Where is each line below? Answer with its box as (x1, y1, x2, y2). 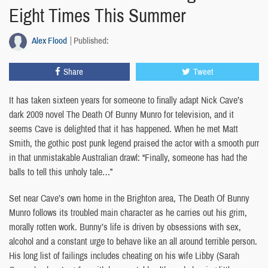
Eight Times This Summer (9, 3, 185, 29)
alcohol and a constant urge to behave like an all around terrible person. (9, 234, 257, 248)
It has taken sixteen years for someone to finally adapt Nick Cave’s (9, 93, 243, 107)
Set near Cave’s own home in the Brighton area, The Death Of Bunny (9, 191, 249, 205)
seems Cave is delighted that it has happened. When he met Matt (9, 122, 238, 136)
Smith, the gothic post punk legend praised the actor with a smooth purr (9, 136, 259, 150)
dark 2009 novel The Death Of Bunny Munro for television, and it (9, 108, 234, 121)
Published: (74, 34, 109, 47)
